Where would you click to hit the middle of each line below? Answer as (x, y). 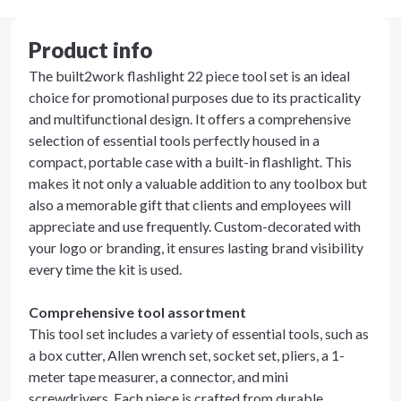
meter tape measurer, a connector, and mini (158, 376)
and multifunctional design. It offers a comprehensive (190, 119)
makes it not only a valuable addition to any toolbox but (198, 183)
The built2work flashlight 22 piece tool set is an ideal (189, 76)
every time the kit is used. (105, 269)
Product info (90, 50)
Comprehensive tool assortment (137, 312)
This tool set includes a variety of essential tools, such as (199, 333)
